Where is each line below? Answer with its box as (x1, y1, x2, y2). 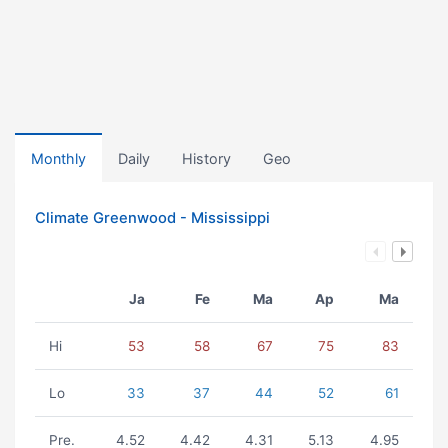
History (182, 150, 231, 167)
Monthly (31, 150, 86, 167)
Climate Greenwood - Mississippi (35, 209, 270, 227)
